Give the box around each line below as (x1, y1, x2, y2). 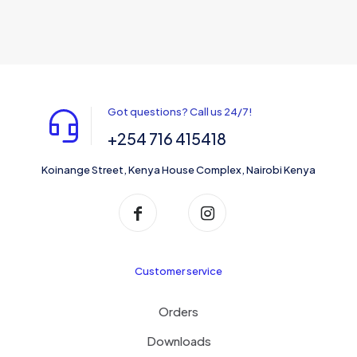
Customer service (135, 265, 222, 278)
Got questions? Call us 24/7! (108, 105, 253, 119)
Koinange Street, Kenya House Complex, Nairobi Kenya (41, 163, 316, 177)
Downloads (146, 333, 211, 349)
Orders (159, 304, 198, 320)
